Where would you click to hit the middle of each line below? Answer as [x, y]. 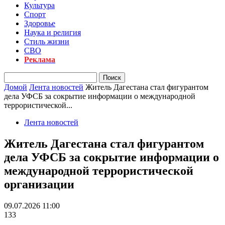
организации [39, 184]
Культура [39, 5]
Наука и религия [52, 32]
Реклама [40, 60]
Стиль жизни [47, 41]
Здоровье [40, 23]
